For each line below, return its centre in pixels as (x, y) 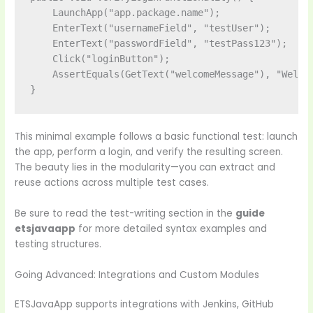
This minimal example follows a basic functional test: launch (156, 136)
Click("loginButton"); (100, 59)
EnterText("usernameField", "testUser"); (150, 28)
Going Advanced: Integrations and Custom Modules (137, 275)
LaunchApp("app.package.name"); (125, 13)
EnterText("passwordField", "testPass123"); (158, 44)
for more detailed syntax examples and (172, 228)
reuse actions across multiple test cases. (112, 182)
